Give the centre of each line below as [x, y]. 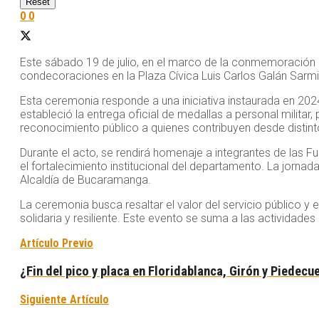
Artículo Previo [57, 244]
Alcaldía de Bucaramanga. [85, 180]
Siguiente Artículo [64, 299]
